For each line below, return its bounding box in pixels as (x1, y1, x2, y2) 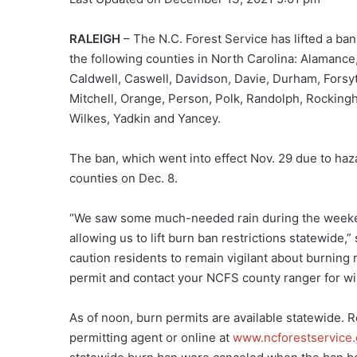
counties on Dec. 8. (69, 171, 178, 186)
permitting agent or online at (69, 330, 233, 345)
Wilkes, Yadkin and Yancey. (69, 111, 221, 126)
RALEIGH (69, 31, 124, 46)
